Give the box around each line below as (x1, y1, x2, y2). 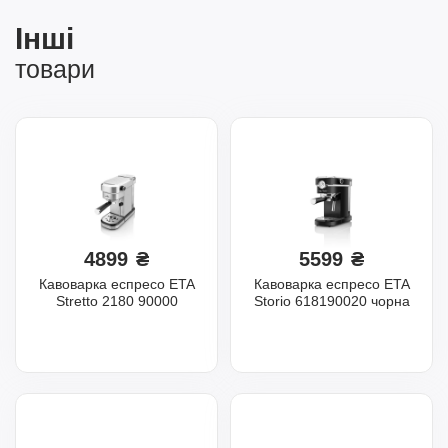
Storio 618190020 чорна (253, 292, 410, 309)
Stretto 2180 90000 (55, 292, 178, 309)
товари (15, 54, 95, 83)
